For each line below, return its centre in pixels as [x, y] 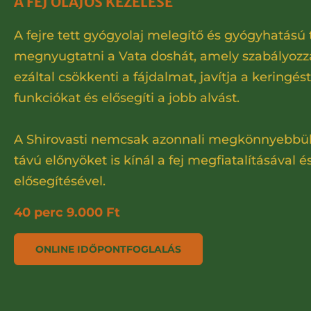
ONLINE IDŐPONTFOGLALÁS [108, 250]
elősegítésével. [60, 182]
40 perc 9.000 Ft [67, 213]
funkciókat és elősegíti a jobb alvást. [127, 98]
